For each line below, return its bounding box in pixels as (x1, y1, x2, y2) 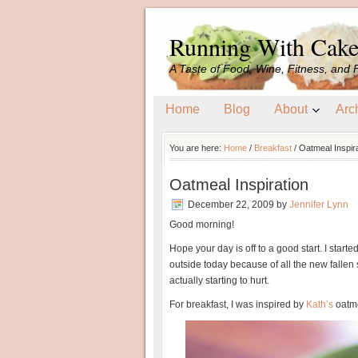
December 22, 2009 (188, 199, 274, 210)
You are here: (169, 143, 224, 153)
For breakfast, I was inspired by (169, 299, 306, 310)
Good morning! (169, 219, 234, 230)
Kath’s (306, 299, 333, 310)
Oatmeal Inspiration (169, 176, 308, 193)
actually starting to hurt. (169, 275, 269, 286)
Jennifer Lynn (289, 199, 348, 210)
